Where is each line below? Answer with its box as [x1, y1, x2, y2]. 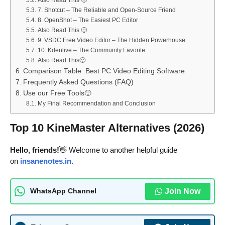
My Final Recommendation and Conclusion [37, 100, 156, 107]
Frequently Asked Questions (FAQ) [23, 78, 134, 86]
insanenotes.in [20, 157, 71, 166]
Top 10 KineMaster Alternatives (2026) [10, 122, 204, 135]
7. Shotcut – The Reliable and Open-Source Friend [37, 7, 176, 14]
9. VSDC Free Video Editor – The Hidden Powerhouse [37, 37, 185, 44]
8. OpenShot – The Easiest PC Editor [37, 17, 138, 24]
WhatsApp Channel [30, 187, 96, 195]
